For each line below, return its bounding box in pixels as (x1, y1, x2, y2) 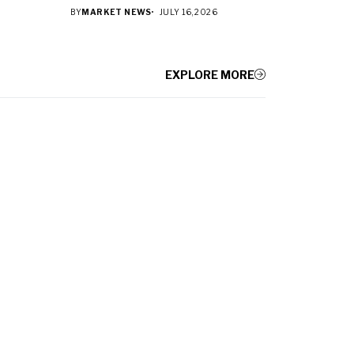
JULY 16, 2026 (159, 6, 217, 17)
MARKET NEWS (81, 6, 152, 17)
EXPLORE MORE (165, 67, 254, 81)
